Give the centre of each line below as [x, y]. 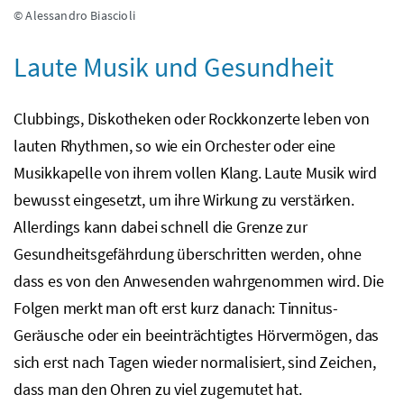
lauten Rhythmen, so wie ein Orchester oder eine [175, 146]
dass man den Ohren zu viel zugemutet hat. [158, 390]
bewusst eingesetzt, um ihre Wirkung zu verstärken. [184, 200]
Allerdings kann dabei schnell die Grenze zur [161, 227]
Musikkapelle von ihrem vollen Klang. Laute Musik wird [195, 173]
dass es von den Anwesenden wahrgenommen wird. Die [199, 281]
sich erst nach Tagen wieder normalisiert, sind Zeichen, [195, 363]
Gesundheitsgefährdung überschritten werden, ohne [188, 254]
